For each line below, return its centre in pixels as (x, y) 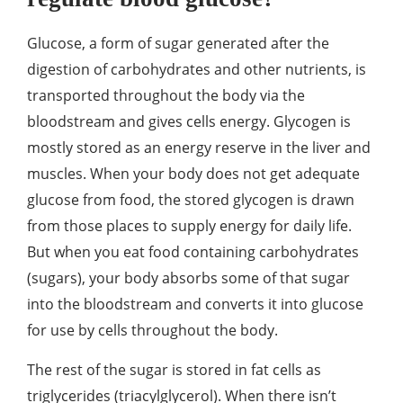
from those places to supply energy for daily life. (189, 226)
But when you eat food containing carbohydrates (193, 252)
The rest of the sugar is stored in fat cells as (174, 370)
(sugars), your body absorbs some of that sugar (188, 278)
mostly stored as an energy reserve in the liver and (199, 148)
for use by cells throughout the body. (152, 330)
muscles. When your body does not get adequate (193, 174)
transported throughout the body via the (166, 95)
